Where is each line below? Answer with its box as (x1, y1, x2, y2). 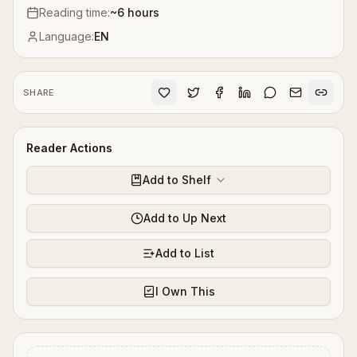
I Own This (155, 284, 215, 299)
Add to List (155, 246, 214, 261)
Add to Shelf (143, 173, 211, 187)
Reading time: (39, 6, 110, 20)
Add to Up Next (143, 211, 226, 226)
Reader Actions (26, 141, 112, 155)
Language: (39, 29, 94, 44)
